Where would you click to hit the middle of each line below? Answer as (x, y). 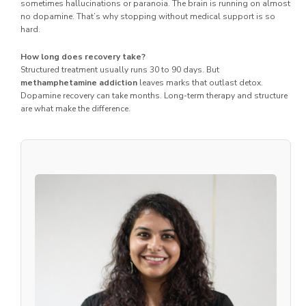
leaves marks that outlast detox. (200, 82)
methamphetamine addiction (79, 82)
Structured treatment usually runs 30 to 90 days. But (120, 69)
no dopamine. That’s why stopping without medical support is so (148, 16)
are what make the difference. (75, 108)
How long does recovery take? (83, 56)
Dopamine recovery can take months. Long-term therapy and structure (154, 95)
